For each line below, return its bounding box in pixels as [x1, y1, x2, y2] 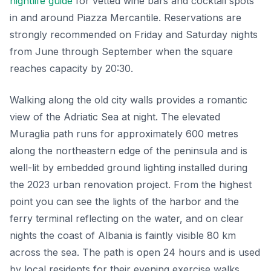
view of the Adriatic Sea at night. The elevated [10, 111, 220, 123]
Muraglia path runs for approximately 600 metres [10, 128, 238, 140]
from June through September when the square [10, 45, 233, 58]
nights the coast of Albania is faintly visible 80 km [10, 229, 236, 242]
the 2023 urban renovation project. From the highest [10, 178, 252, 191]
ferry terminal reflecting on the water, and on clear [10, 212, 244, 225]
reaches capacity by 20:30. [10, 62, 133, 75]
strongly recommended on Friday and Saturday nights [10, 28, 258, 41]
